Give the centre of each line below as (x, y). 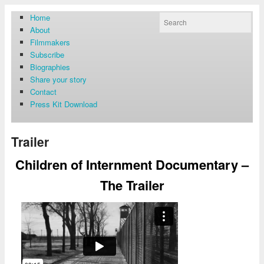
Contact (44, 91)
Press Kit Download (64, 104)
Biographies (50, 67)
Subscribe (47, 54)
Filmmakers (50, 42)
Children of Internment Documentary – (132, 165)
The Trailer (132, 185)
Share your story (59, 79)
